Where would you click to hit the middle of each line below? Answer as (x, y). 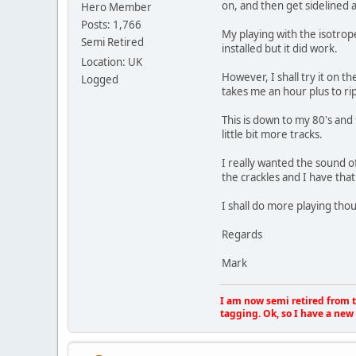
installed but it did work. (280, 49)
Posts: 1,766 (111, 25)
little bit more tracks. (272, 135)
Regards (242, 235)
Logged (100, 80)
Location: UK (112, 62)
